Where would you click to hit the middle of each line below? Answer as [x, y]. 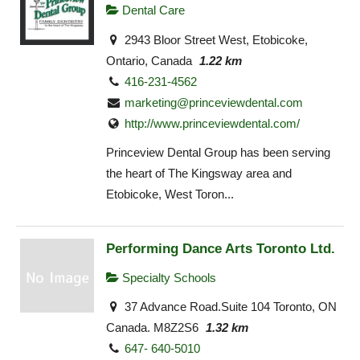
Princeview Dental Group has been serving [218, 153]
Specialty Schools [168, 277]
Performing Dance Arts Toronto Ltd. [221, 248]
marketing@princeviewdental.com [214, 102]
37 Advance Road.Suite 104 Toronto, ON [229, 307]
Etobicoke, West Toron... [170, 194]
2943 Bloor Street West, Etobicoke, [215, 39]
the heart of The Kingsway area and [199, 174]
